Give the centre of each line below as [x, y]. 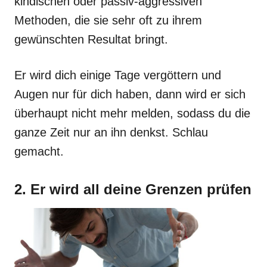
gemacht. [41, 151]
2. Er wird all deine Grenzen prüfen [133, 189]
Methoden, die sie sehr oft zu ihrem [108, 20]
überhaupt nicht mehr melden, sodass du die [132, 113]
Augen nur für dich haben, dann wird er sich [130, 94]
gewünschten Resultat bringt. [93, 39]
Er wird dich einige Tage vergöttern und [118, 75]
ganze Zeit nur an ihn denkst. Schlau [111, 132]
